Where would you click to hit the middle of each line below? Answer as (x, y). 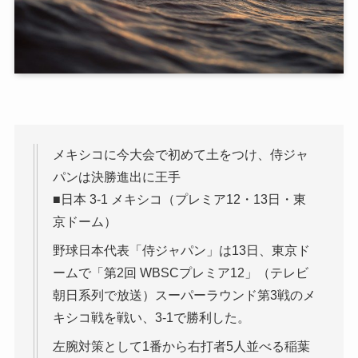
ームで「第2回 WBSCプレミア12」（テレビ (180, 273)
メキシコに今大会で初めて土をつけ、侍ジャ (180, 155)
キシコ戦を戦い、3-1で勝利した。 (151, 318)
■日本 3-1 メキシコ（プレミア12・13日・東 (179, 199)
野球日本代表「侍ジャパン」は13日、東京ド (181, 251)
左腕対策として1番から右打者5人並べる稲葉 (181, 346)
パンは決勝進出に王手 (116, 177)
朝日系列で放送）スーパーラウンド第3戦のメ (184, 295)
